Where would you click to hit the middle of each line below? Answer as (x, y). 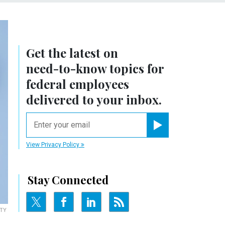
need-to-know (66, 68)
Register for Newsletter (184, 133)
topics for (135, 68)
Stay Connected (68, 180)
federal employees (78, 84)
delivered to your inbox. (94, 99)
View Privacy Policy (53, 144)
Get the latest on (72, 52)
